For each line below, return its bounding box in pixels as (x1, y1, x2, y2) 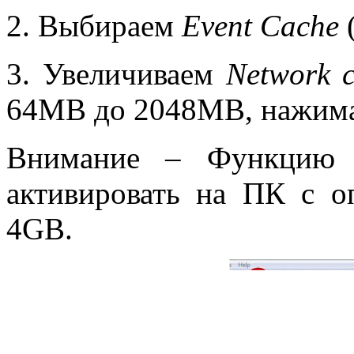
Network (225, 56, 343, 91)
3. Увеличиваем (6, 56, 226, 91)
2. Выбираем (6, 8, 182, 43)
